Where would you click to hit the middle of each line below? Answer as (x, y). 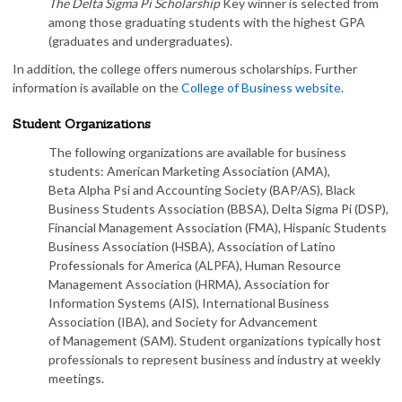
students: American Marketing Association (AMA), (189, 171)
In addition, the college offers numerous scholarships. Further (185, 69)
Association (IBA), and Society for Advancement (183, 322)
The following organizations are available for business (197, 152)
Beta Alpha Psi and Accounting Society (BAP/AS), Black (202, 190)
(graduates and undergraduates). (140, 41)
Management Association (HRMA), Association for (189, 284)
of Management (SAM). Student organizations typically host (215, 341)
